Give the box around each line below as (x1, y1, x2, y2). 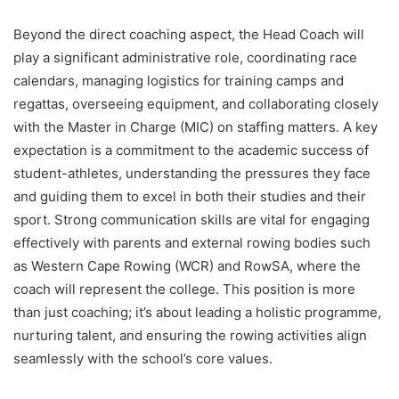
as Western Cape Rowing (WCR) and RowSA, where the (13, 256, 361, 274)
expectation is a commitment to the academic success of (13, 141, 369, 159)
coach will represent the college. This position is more (13, 280, 355, 297)
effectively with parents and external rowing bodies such (13, 233, 370, 251)
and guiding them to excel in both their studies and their (13, 187, 366, 205)
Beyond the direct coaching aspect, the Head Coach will (13, 25, 364, 43)
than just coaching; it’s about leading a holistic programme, (13, 303, 381, 321)
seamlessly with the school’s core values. (13, 349, 273, 367)
